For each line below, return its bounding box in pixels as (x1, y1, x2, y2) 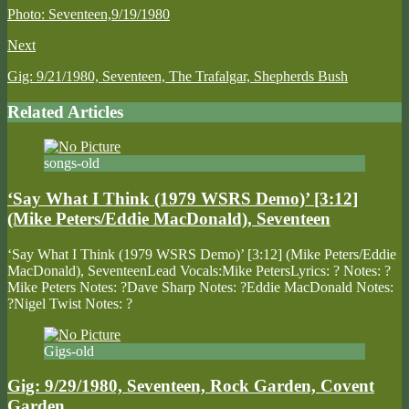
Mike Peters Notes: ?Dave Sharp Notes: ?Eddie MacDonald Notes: (7, 278, 393, 295)
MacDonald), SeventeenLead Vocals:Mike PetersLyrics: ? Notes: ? (7, 262, 391, 278)
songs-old (44, 155, 100, 172)
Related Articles (7, 101, 123, 121)
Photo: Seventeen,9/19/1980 (7, 5, 170, 22)
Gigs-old (44, 342, 94, 359)
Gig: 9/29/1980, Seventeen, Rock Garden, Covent (7, 376, 374, 396)
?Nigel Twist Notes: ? (7, 295, 132, 311)
